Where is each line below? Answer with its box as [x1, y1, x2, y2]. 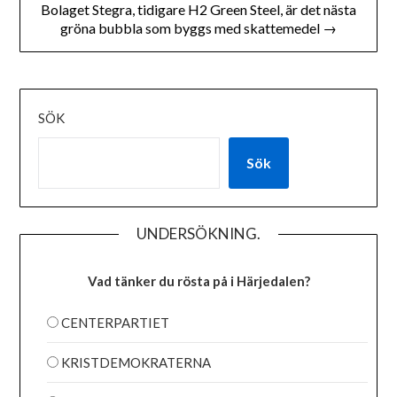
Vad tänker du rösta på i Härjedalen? [87, 273, 310, 290]
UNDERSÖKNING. [136, 224, 261, 244]
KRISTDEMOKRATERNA [61, 354, 212, 370]
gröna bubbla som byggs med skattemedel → [60, 19, 337, 37]
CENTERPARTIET [61, 314, 170, 331]
